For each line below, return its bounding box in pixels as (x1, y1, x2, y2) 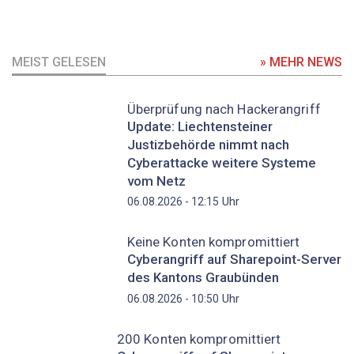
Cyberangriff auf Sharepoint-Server (126, 251, 341, 268)
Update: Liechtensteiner (126, 118, 273, 134)
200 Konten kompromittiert (116, 330, 281, 347)
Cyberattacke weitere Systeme (126, 154, 316, 171)
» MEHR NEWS (260, 54, 342, 70)
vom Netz (126, 172, 186, 189)
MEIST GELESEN (12, 54, 106, 70)
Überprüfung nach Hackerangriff (126, 100, 321, 117)
